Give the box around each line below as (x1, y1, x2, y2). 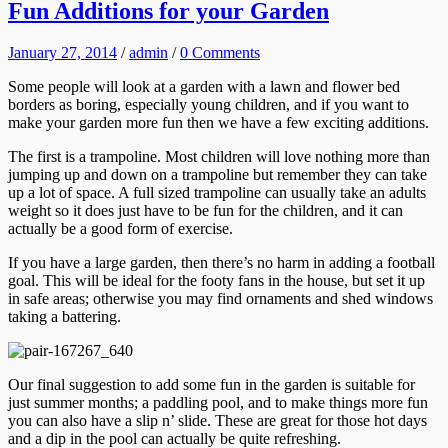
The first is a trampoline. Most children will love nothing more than (8, 148, 430, 166)
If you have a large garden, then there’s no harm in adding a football (8, 254, 435, 272)
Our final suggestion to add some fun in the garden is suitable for (8, 376, 415, 394)
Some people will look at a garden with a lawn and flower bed (8, 78, 400, 96)
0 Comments (180, 44, 260, 62)
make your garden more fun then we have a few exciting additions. (8, 114, 429, 132)
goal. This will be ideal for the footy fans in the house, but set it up (8, 272, 425, 290)
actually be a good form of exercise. (8, 220, 233, 238)
